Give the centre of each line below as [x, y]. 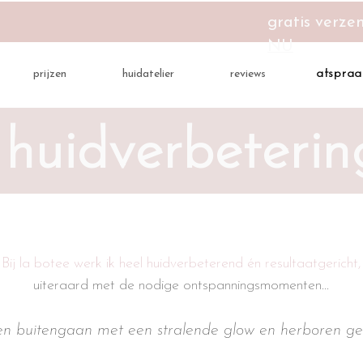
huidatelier [148, 74]
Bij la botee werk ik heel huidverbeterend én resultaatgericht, [181, 264]
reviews [248, 74]
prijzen [49, 74]
